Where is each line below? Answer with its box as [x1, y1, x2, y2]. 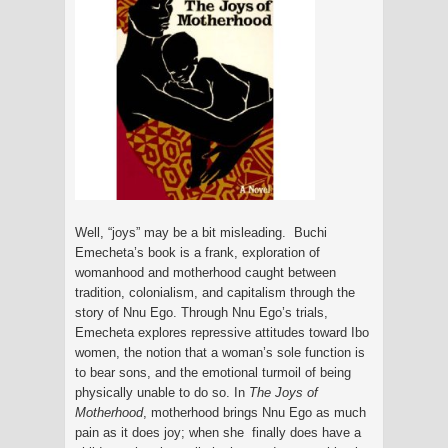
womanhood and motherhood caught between [75, 264, 336, 280]
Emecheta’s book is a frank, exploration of [75, 244, 320, 260]
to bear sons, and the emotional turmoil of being [75, 364, 351, 380]
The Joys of [249, 384, 318, 400]
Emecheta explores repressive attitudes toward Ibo [75, 324, 369, 340]
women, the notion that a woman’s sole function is [75, 344, 365, 360]
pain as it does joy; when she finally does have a [75, 424, 361, 440]
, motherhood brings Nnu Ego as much [143, 404, 366, 420]
